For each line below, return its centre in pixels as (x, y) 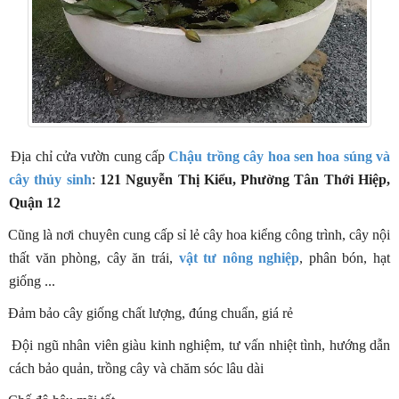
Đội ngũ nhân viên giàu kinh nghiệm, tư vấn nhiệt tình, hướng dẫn (201, 345)
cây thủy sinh (50, 179)
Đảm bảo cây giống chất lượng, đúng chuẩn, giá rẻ (151, 313)
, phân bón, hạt (345, 257)
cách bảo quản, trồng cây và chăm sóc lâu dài (136, 368)
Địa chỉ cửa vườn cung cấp (90, 156)
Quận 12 (35, 202)
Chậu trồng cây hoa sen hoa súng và (280, 156)
